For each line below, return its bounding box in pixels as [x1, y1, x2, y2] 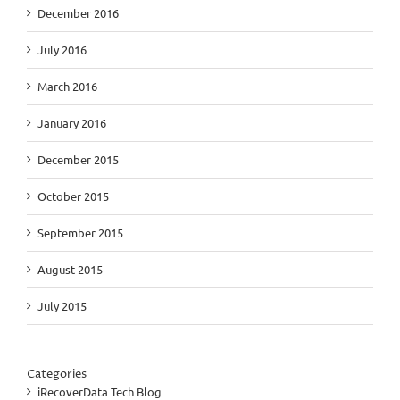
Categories [27, 365, 87, 382]
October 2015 [37, 187, 109, 204]
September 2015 [37, 224, 123, 240]
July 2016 [37, 41, 87, 57]
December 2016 [37, 4, 119, 21]
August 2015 [37, 261, 103, 277]
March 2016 [37, 78, 97, 94]
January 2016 [37, 114, 106, 130]
